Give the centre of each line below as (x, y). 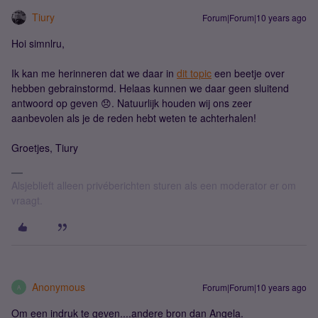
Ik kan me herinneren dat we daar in (94, 73)
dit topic (194, 73)
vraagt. (27, 200)
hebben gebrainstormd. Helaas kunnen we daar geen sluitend (150, 88)
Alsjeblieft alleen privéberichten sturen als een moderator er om (154, 185)
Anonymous (59, 287)
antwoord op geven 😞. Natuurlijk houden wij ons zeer (132, 103)
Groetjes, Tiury (45, 148)
